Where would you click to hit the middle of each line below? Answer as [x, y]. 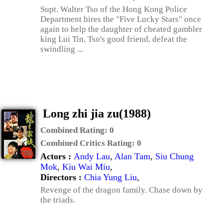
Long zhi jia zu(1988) [97, 113]
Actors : [57, 156]
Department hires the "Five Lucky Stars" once [121, 19]
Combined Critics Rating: [89, 143]
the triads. [58, 200]
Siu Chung [174, 156]
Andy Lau [92, 156]
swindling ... [62, 49]
